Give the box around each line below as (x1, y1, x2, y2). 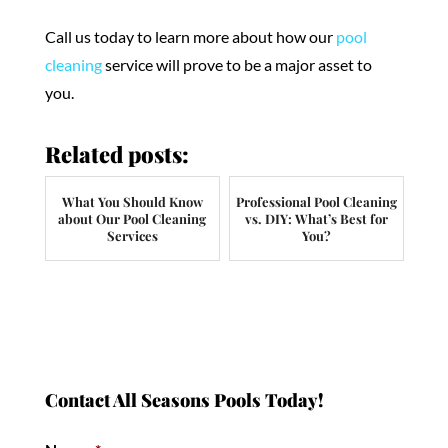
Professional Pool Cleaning (236, 192, 398, 210)
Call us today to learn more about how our (44, 26, 333, 46)
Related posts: (44, 138, 189, 169)
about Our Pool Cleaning (58, 209, 207, 227)
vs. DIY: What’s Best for (245, 209, 389, 227)
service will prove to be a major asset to (101, 54, 372, 74)
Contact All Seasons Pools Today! (44, 387, 324, 412)
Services (106, 226, 158, 244)
